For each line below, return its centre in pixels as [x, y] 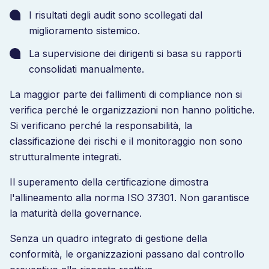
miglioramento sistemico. [84, 31]
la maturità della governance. [76, 213]
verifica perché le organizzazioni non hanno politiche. [132, 110]
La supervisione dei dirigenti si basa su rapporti [135, 53]
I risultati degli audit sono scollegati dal [116, 15]
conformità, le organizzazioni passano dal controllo [127, 254]
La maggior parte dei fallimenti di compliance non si [126, 94]
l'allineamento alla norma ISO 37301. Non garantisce [129, 198]
